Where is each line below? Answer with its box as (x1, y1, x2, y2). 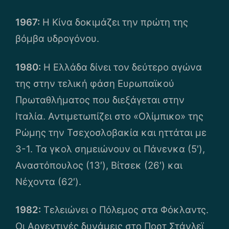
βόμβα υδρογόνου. (15, 33, 99, 44)
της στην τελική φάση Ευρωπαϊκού (15, 77, 174, 89)
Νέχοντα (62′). (15, 175, 81, 187)
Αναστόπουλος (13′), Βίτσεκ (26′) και (15, 159, 182, 171)
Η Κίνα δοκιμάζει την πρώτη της (40, 16, 188, 28)
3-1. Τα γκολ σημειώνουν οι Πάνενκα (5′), (15, 143, 205, 154)
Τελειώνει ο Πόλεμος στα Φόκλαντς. (41, 203, 209, 215)
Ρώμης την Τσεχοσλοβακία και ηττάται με (15, 126, 207, 138)
